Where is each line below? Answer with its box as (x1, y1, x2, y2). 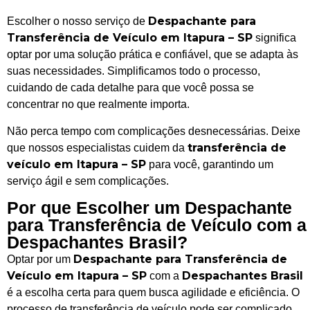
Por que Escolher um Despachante (7, 197, 292, 217)
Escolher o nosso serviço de (7, 15, 148, 28)
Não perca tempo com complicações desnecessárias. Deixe (7, 125, 300, 137)
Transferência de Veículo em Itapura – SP (7, 31, 253, 45)
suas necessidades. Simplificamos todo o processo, (7, 65, 260, 77)
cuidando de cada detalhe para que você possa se (7, 82, 254, 94)
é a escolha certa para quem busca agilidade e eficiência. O (7, 286, 300, 298)
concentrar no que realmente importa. (7, 98, 190, 111)
